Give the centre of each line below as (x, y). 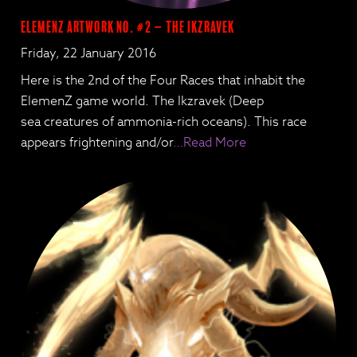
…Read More (210, 142)
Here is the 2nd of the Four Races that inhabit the (163, 80)
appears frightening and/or (97, 142)
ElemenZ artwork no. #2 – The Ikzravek (128, 27)
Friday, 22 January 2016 (89, 53)
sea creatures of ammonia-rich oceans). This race (164, 122)
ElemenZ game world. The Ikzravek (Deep (143, 101)
